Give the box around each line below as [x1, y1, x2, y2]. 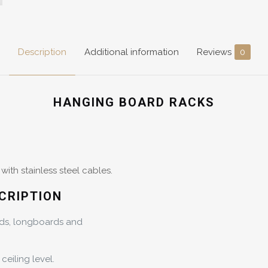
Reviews [196, 47, 232, 58]
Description [17, 47, 66, 58]
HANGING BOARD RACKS [53, 95, 215, 110]
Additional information [84, 47, 179, 58]
